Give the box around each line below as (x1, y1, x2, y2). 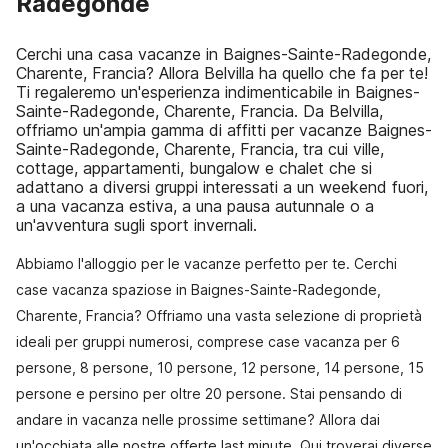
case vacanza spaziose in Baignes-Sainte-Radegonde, (16, 281, 381, 298)
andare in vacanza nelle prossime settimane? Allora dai (16, 411, 380, 428)
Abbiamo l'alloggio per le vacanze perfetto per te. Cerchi (16, 255, 397, 272)
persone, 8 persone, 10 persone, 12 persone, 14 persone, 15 (16, 359, 424, 376)
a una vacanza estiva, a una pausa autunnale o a (16, 196, 374, 216)
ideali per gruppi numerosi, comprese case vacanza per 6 (16, 333, 400, 350)
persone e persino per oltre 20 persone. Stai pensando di (16, 385, 402, 402)
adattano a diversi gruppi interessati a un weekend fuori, (16, 177, 428, 197)
